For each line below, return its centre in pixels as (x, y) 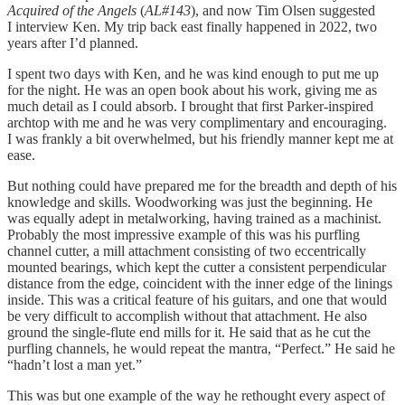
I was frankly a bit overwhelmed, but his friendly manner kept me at (200, 139)
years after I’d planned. (73, 43)
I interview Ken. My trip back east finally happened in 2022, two (192, 27)
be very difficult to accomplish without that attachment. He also (187, 316)
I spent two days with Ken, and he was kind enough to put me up (193, 74)
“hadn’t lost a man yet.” (75, 365)
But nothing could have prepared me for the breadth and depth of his (202, 186)
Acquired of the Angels (72, 11)
